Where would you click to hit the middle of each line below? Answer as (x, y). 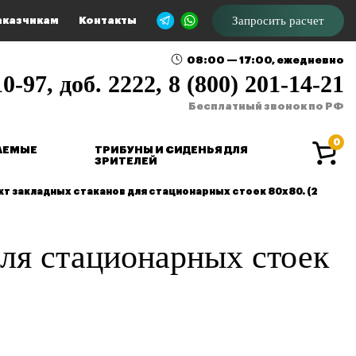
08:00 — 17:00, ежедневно (265, 60)
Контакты (108, 20)
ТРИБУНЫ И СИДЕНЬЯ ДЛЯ (171, 150)
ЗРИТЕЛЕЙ (126, 161)
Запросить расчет (278, 21)
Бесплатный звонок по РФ (266, 106)
